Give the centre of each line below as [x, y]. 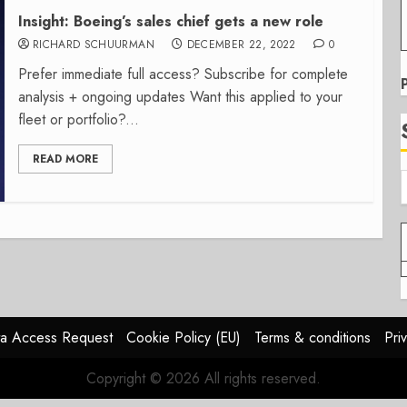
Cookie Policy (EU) [184, 338]
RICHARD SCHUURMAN [93, 45]
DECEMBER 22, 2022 [241, 45]
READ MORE [65, 159]
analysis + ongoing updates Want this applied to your [180, 97]
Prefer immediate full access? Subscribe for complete [183, 74]
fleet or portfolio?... [78, 119]
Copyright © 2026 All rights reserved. [203, 378]
